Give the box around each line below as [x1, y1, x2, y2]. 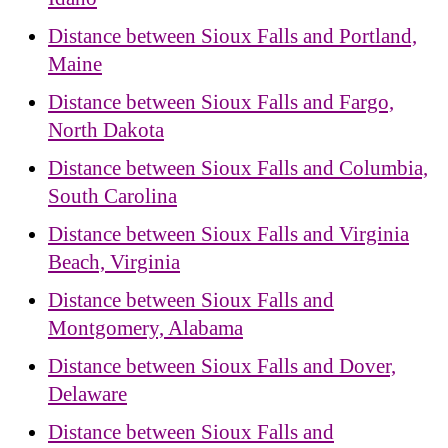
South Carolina [48, 183, 177, 208]
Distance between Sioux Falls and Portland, [48, 23, 417, 48]
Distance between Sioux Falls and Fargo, [48, 89, 394, 114]
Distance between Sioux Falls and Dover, [48, 353, 396, 378]
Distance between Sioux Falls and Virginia [48, 221, 409, 246]
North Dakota [48, 117, 164, 142]
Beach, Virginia [48, 249, 180, 274]
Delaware [48, 381, 127, 406]
